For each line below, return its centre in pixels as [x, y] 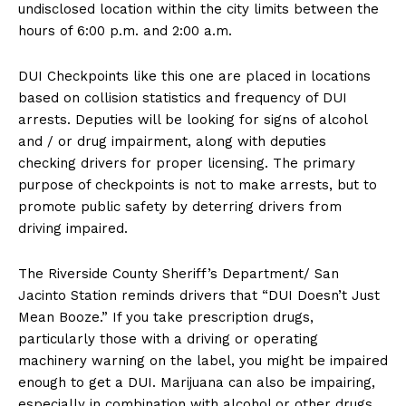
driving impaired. [73, 229]
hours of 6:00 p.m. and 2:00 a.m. [125, 31]
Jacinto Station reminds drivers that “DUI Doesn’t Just [199, 296]
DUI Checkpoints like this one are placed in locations [194, 77]
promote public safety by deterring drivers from [180, 207]
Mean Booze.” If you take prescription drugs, [166, 318]
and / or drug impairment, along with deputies [172, 142]
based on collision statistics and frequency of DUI [183, 98]
